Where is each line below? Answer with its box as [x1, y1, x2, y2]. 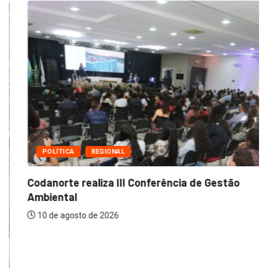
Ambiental [9, 190, 59, 203]
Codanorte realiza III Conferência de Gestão [9, 175, 221, 189]
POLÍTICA [24, 147, 56, 156]
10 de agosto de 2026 [17, 210, 100, 220]
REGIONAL [72, 147, 107, 156]
